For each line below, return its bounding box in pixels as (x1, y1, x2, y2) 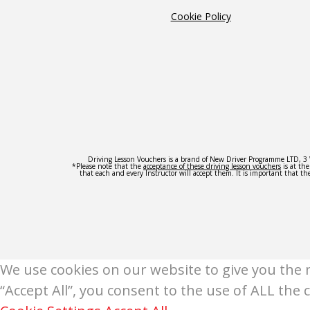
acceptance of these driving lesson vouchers (143, 161, 281, 171)
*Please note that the (72, 161, 143, 171)
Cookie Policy (170, 10, 231, 23)
